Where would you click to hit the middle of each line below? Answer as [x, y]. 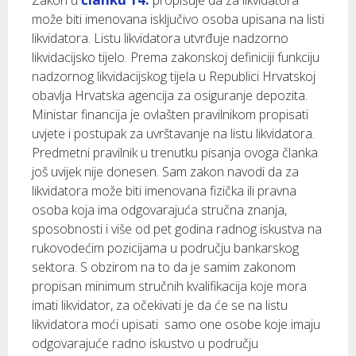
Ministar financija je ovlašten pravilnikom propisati [170, 114]
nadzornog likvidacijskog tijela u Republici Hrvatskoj [174, 76]
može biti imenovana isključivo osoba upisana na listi [178, 19]
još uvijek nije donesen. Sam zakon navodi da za [165, 172]
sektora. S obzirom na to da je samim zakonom [164, 267]
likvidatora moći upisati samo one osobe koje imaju [176, 324]
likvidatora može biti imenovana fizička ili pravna [164, 191]
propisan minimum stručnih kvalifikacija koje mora [169, 286]
